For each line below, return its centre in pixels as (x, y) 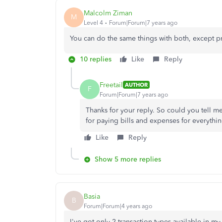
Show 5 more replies (128, 159)
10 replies (96, 59)
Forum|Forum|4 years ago (118, 206)
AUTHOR (136, 85)
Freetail (111, 85)
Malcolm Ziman (108, 13)
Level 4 (93, 23)
